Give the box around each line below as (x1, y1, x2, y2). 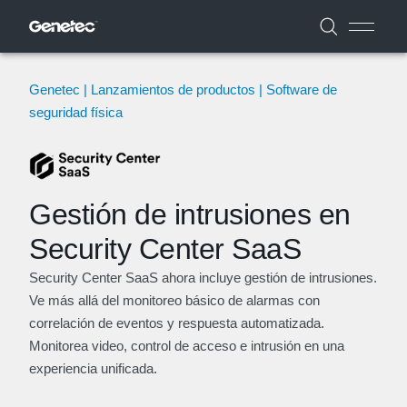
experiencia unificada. (29, 360, 157, 376)
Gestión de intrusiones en (29, 197, 351, 231)
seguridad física (29, 104, 123, 120)
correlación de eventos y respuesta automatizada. (29, 314, 324, 331)
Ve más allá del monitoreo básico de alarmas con (29, 292, 320, 308)
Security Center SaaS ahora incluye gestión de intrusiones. (29, 269, 377, 285)
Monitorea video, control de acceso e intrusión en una (29, 337, 344, 353)
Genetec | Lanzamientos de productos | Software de (29, 82, 337, 97)
